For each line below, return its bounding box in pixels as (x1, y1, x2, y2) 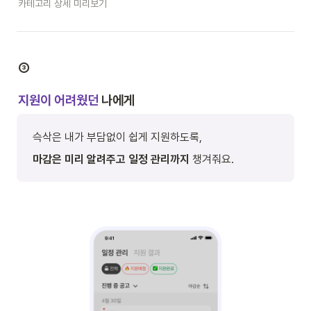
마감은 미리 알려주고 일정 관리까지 (33, 152, 190, 166)
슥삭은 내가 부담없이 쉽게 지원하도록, (33, 130, 202, 144)
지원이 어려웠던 (18, 92, 99, 108)
